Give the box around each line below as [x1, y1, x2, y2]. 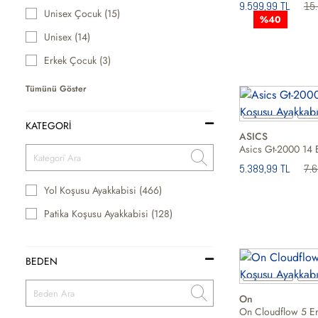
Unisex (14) [44, 30, 91, 44]
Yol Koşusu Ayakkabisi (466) [44, 183, 163, 197]
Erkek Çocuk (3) [44, 53, 111, 67]
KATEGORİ [26, 119, 71, 133]
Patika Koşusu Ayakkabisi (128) [44, 207, 173, 221]
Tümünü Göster [26, 82, 87, 95]
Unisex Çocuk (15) [44, 6, 121, 21]
